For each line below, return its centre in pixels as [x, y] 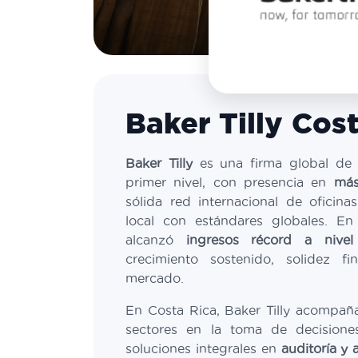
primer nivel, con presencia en [230, 182]
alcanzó [156, 240]
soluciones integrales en [203, 348]
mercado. [155, 278]
